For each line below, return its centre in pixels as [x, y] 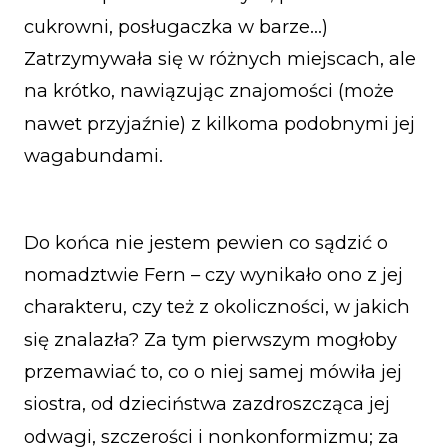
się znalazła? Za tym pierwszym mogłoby [210, 339]
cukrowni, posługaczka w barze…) [176, 26]
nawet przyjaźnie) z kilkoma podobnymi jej [219, 123]
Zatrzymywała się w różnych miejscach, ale [220, 58]
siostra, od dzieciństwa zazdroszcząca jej [207, 404]
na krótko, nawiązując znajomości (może [209, 91]
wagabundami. [93, 155]
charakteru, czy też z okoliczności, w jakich [217, 307]
